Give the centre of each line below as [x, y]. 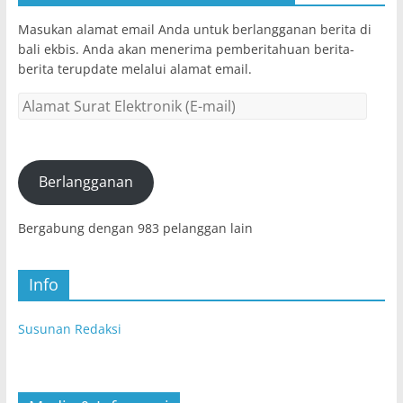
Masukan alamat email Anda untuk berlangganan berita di [194, 29]
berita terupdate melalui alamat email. [134, 68]
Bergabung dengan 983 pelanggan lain [135, 228]
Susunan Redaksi [69, 328]
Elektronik [46, 140]
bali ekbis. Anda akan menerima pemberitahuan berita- [186, 49]
